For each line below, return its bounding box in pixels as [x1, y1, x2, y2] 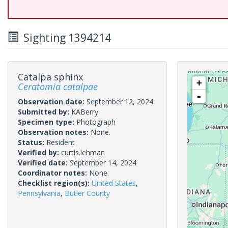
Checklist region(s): [18, 178, 92, 188]
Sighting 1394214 [18, 31, 111, 45]
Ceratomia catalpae [18, 80, 98, 93]
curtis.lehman [61, 148, 105, 157]
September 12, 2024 [87, 97, 153, 106]
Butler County [65, 188, 110, 198]
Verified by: [18, 148, 61, 157]
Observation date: [18, 97, 87, 106]
